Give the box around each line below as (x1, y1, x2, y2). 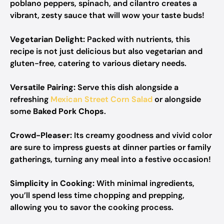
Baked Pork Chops (33, 106, 104, 116)
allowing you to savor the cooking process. (10, 202, 173, 212)
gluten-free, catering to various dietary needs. (10, 58, 186, 68)
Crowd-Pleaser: (10, 130, 72, 140)
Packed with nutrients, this (85, 34, 190, 44)
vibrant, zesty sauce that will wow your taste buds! (10, 10, 204, 20)
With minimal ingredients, (94, 178, 194, 188)
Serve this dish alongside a (75, 82, 178, 92)
